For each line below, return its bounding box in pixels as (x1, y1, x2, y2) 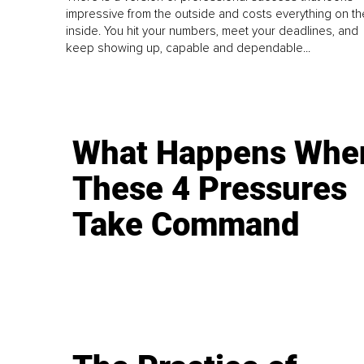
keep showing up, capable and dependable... (66, 40, 311, 55)
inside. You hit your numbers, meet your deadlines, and (66, 23, 359, 38)
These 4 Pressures (72, 169, 348, 208)
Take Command (72, 205, 301, 244)
